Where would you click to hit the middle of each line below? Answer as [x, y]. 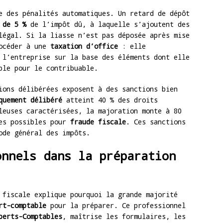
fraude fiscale [98, 122]
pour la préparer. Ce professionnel [116, 206]
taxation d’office [84, 46]
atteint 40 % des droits [110, 100]
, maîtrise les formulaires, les [124, 217]
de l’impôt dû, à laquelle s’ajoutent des [108, 24]
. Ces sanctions [156, 122]
